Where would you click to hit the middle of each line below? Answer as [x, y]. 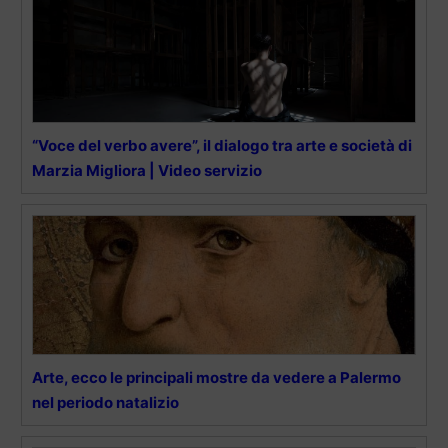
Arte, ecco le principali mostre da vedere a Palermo [216, 378]
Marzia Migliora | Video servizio [147, 171]
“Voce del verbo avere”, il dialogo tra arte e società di [222, 146]
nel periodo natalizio [105, 403]
